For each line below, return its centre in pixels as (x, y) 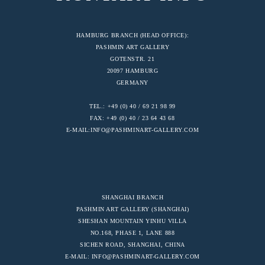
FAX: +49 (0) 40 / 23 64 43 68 (132, 118)
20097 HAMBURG (132, 70)
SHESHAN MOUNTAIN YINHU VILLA (132, 221)
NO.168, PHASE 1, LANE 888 (132, 232)
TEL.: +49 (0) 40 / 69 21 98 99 (132, 106)
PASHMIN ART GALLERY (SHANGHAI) (132, 209)
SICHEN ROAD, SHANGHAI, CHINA (132, 244)
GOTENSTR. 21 (132, 59)
